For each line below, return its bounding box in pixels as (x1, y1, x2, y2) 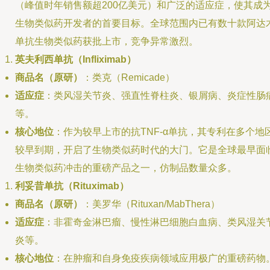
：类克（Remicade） (83, 72, 175, 83)
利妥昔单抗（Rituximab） (15, 181, 129, 191)
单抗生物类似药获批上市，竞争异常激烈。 (15, 36, 198, 46)
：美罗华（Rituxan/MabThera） (83, 199, 220, 209)
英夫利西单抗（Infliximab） (15, 54, 136, 64)
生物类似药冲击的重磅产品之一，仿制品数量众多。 (15, 163, 237, 173)
